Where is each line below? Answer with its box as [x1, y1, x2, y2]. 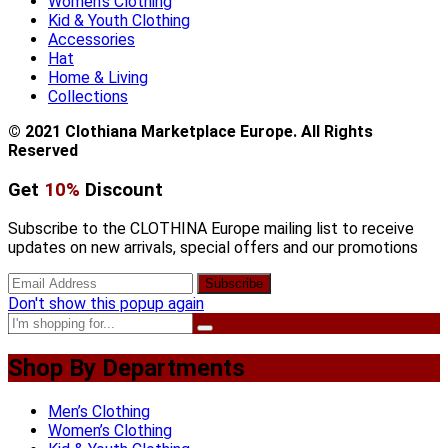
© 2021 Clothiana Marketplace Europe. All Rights [8, 121, 373, 141]
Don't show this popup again [8, 294, 204, 314]
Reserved [8, 140, 78, 160]
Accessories [48, 29, 135, 49]
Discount [85, 178, 163, 201]
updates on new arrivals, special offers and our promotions [8, 238, 418, 258]
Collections [48, 86, 128, 106]
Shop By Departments [8, 354, 245, 383]
